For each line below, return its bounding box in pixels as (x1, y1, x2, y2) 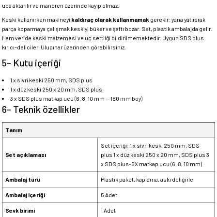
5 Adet (101, 191, 117, 198)
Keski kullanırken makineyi (2, 16, 71, 23)
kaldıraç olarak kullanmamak (71, 16, 149, 23)
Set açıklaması (5, 151, 46, 158)
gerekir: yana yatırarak (149, 16, 205, 23)
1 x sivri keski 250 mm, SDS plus (10, 77, 93, 83)
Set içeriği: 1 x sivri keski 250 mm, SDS (101, 142, 200, 149)
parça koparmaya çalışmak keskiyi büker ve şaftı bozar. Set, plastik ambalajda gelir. (2, 25, 212, 32)
